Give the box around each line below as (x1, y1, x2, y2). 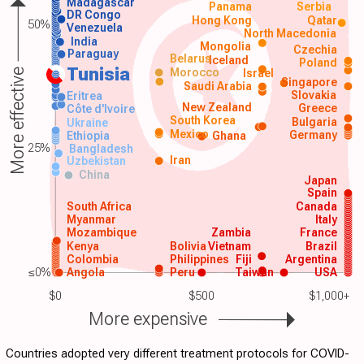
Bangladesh (69, 142, 134, 156)
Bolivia (169, 239, 206, 253)
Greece (297, 102, 337, 115)
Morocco (169, 65, 219, 79)
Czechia (292, 42, 337, 56)
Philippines (169, 252, 229, 266)
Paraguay (67, 46, 119, 60)
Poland (299, 55, 338, 69)
